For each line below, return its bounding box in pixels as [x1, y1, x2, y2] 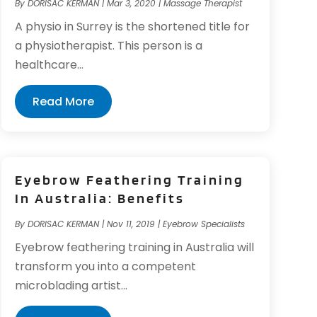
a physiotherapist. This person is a [14, 37, 202, 54]
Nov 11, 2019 [106, 218, 155, 231]
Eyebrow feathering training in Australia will [14, 239, 254, 256]
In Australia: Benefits [14, 190, 185, 207]
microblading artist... [14, 277, 127, 294]
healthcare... [14, 56, 83, 73]
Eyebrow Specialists [162, 218, 245, 231]
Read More [32, 93, 94, 110]
